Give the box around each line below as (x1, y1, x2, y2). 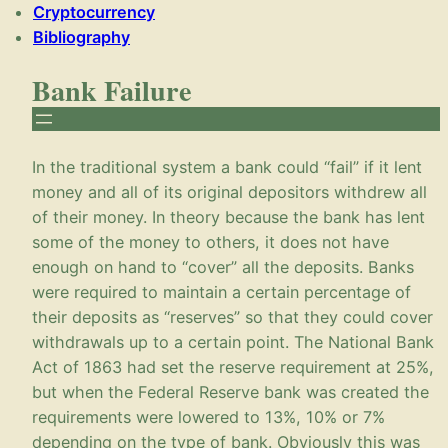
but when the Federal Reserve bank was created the (32, 381, 429, 402)
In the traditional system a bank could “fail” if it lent (32, 156, 422, 177)
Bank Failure (32, 68, 192, 111)
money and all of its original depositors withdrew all (32, 181, 427, 202)
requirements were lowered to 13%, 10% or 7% (32, 406, 385, 427)
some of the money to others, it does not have (32, 231, 389, 252)
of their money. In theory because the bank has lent (32, 206, 425, 227)
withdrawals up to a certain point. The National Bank (32, 331, 434, 352)
